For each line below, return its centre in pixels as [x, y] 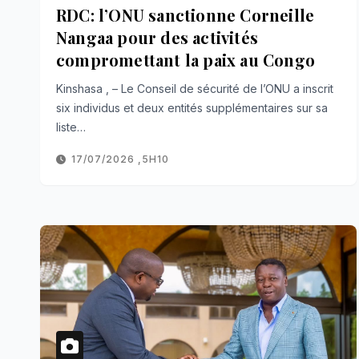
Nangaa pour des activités [157, 37]
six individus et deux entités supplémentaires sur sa [192, 107]
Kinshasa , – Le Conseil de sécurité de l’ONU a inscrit [195, 88]
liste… [71, 127]
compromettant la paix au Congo [186, 59]
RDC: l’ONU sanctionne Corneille [186, 14]
